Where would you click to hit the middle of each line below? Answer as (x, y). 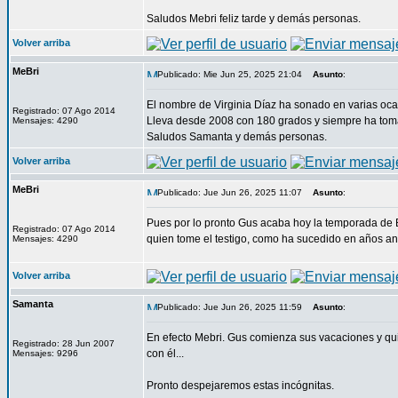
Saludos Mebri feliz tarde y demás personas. (254, 19)
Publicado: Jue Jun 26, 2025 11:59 (230, 307)
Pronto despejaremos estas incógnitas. (240, 386)
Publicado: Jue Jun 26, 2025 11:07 (230, 192)
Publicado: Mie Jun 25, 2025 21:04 (230, 74)
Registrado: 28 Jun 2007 (64, 343)
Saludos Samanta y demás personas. (237, 137)
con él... (165, 354)
